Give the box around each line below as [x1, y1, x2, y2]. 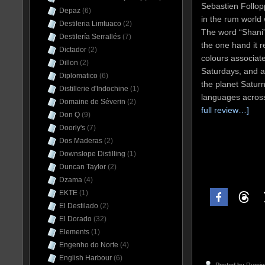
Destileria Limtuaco [59, 20, 121, 28]
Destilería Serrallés [59, 33, 121, 41]
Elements [59, 228, 89, 236]
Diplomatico [59, 72, 98, 80]
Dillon [59, 59, 78, 67]
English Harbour [59, 254, 112, 262]
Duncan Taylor [59, 163, 106, 171]
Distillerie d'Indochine [59, 85, 128, 93]
